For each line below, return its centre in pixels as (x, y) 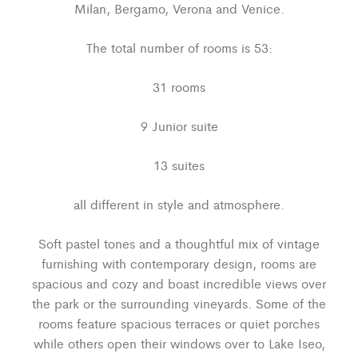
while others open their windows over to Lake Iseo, (179, 343)
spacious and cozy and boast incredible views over (179, 283)
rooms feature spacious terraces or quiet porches (179, 323)
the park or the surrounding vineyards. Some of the (179, 303)
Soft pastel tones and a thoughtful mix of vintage (179, 243)
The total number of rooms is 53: (179, 47)
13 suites (179, 165)
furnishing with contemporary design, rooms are (179, 263)
